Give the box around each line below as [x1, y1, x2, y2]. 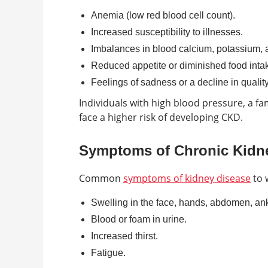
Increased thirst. [91, 231, 158, 241]
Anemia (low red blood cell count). [91, 10, 235, 20]
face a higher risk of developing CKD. [79, 111, 243, 124]
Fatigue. [91, 248, 126, 258]
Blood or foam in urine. [91, 214, 187, 224]
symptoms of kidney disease [123, 172, 251, 185]
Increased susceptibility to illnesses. [91, 27, 243, 37]
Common [79, 172, 123, 185]
